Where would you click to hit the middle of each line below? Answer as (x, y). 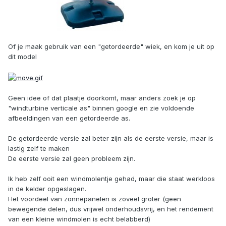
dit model (22, 57)
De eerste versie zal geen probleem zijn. (72, 158)
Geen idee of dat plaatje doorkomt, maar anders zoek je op (102, 98)
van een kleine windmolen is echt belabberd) (79, 219)
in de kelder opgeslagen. (47, 188)
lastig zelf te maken (39, 148)
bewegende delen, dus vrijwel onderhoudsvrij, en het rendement (111, 209)
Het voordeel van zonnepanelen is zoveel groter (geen (95, 199)
